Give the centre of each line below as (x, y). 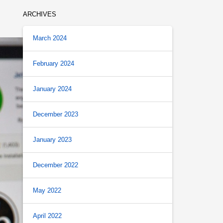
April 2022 (47, 216)
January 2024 (52, 89)
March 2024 (50, 38)
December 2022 (56, 165)
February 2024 (54, 63)
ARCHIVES (40, 14)
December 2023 (56, 114)
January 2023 (52, 140)
